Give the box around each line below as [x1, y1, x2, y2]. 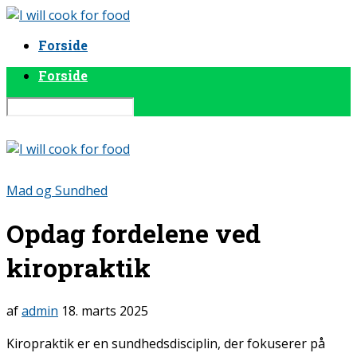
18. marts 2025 [61, 301, 148, 320]
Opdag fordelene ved [6, 216, 261, 251]
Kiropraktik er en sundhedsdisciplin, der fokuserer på [6, 334, 325, 352]
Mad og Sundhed [6, 182, 108, 199]
